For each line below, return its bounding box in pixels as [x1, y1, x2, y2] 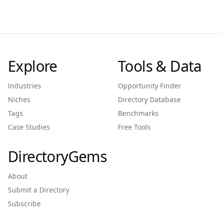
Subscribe [8, 199, 41, 208]
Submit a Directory [8, 185, 69, 194]
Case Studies [8, 122, 50, 132]
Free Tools [118, 122, 151, 132]
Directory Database [118, 95, 181, 104]
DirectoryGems [8, 146, 107, 166]
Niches [8, 95, 30, 104]
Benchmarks [118, 109, 159, 118]
